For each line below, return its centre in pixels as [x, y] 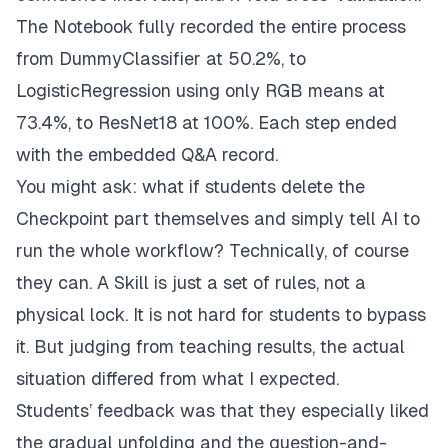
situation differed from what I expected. [177, 379]
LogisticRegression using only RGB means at [200, 91]
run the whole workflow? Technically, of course [212, 251]
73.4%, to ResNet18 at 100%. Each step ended [206, 123]
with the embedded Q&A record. [147, 155]
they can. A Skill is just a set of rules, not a [191, 283]
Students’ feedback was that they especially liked [222, 411]
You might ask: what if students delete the [190, 187]
